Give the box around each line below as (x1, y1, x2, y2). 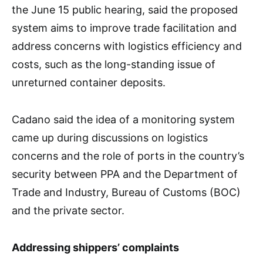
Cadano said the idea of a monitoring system (12, 113, 235, 126)
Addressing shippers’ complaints (12, 241, 179, 254)
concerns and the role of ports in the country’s (12, 150, 244, 163)
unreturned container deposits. (12, 76, 166, 89)
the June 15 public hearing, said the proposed (12, 4, 238, 16)
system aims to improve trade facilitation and (12, 22, 237, 35)
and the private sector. (12, 204, 124, 217)
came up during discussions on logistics (12, 131, 208, 144)
